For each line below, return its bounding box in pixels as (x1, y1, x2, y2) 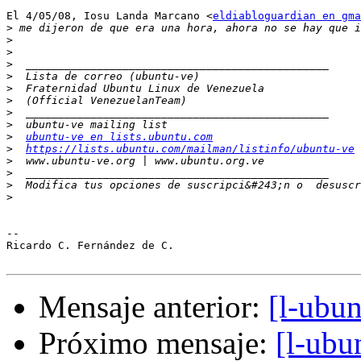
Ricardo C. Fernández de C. (6, 239, 174, 252)
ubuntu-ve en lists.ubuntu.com (26, 131, 213, 143)
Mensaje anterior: (39, 289, 268, 325)
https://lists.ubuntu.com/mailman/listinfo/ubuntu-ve (26, 143, 355, 156)
